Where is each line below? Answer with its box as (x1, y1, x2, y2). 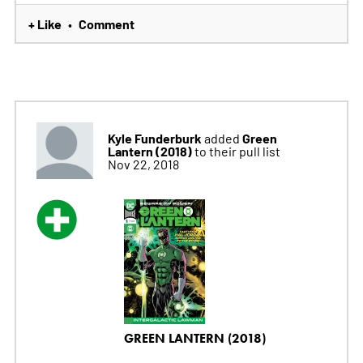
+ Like (28, 14, 62, 32)
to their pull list (194, 142, 280, 159)
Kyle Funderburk (107, 128, 202, 147)
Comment (78, 14, 135, 32)
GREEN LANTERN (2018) (123, 330, 266, 346)
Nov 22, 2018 (107, 155, 179, 172)
